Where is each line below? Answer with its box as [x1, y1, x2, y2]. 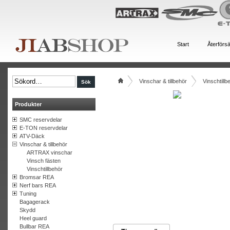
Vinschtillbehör [26, 166, 63, 172]
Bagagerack [19, 199, 50, 205]
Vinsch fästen [26, 158, 61, 164]
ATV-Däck [19, 133, 45, 139]
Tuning [19, 190, 36, 197]
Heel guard [19, 215, 47, 221]
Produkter [15, 101, 42, 107]
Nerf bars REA [19, 182, 56, 188]
